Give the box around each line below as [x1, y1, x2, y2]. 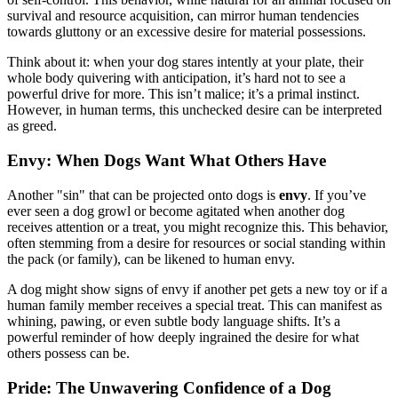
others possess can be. [7, 345, 130, 361]
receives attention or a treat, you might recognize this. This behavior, [7, 219, 388, 235]
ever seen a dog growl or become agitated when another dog [7, 203, 345, 219]
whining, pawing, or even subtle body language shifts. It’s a [7, 313, 340, 329]
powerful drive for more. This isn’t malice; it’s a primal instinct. [7, 86, 360, 102]
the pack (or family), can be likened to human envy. [7, 251, 295, 267]
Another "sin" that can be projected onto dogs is [7, 187, 279, 203]
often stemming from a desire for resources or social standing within [7, 235, 386, 251]
